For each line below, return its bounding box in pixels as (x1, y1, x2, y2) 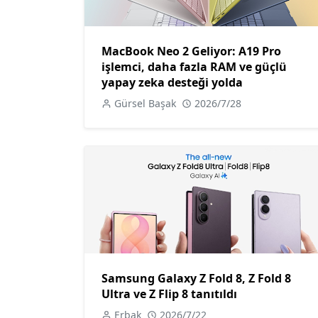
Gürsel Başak (114, 97, 176, 111)
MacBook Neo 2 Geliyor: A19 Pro (102, 43, 281, 60)
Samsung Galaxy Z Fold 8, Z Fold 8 (102, 270, 291, 286)
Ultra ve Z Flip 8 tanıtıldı (102, 285, 237, 302)
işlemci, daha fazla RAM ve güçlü (102, 59, 287, 75)
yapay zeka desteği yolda (102, 75, 243, 91)
